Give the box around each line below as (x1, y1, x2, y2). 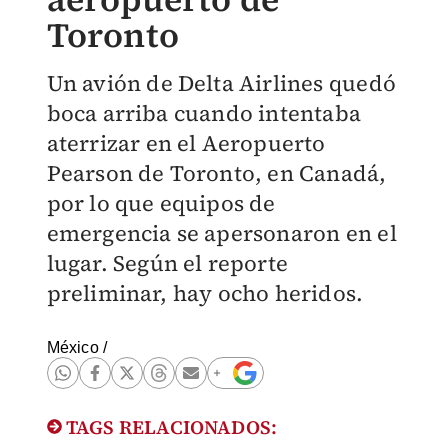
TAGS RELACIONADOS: (61, 414, 278, 440)
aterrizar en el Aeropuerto (46, 128, 326, 158)
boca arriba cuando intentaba (46, 98, 362, 128)
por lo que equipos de (46, 188, 276, 218)
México (46, 339, 99, 356)
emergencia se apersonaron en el (46, 218, 397, 248)
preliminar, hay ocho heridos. (46, 278, 364, 308)
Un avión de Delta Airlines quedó (46, 68, 396, 98)
